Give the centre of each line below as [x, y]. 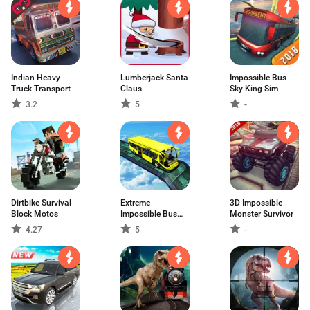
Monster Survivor [262, 214]
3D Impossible [256, 203]
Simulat [135, 225]
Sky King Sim [254, 89]
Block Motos [35, 214]
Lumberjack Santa [154, 77]
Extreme [135, 203]
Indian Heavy [36, 77]
